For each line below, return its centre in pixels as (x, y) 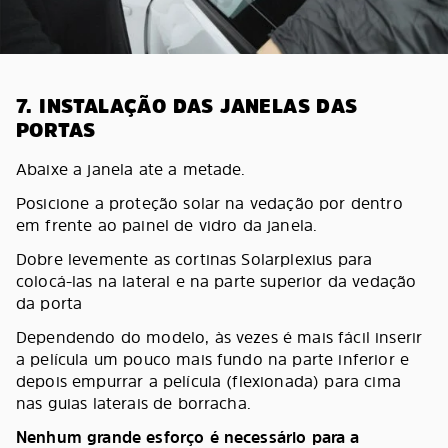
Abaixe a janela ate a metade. (131, 168)
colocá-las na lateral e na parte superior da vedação (216, 280)
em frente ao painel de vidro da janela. (167, 224)
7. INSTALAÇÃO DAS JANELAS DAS (187, 105)
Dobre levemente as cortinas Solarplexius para (194, 258)
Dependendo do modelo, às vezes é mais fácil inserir (219, 336)
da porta (49, 302)
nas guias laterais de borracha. (133, 402)
